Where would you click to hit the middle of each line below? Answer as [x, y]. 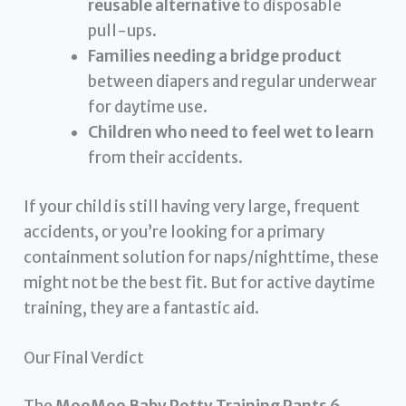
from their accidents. [166, 158]
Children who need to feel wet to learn [232, 132]
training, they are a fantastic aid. [142, 308]
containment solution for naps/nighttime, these [202, 257]
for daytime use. [148, 107]
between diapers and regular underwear [233, 82]
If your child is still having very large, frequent [192, 206]
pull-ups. [123, 31]
